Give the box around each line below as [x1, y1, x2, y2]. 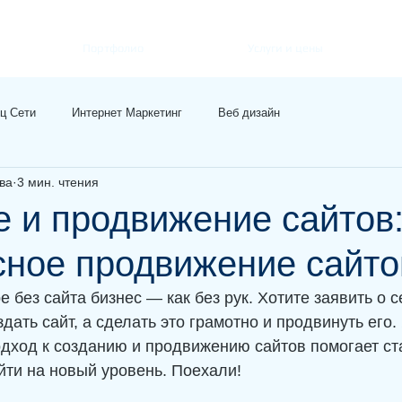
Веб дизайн [218, 106, 280, 119]
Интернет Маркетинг [72, 106, 182, 119]
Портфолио [82, 41, 144, 55]
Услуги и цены [248, 41, 323, 55]
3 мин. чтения [17, 174, 99, 189]
